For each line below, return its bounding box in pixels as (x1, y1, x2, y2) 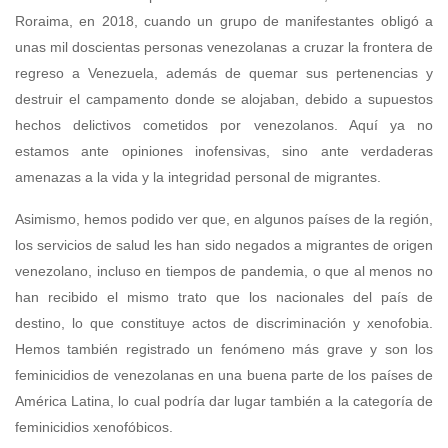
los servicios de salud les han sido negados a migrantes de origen (15, 237, 433, 254)
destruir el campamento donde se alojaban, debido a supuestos (15, 91, 433, 108)
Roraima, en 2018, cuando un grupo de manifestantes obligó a (15, 13, 433, 30)
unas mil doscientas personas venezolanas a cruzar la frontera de (15, 39, 433, 56)
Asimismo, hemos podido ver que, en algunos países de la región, (15, 211, 433, 228)
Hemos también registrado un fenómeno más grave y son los (15, 341, 433, 358)
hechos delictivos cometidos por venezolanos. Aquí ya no (15, 117, 433, 134)
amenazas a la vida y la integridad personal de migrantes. (15, 169, 381, 186)
